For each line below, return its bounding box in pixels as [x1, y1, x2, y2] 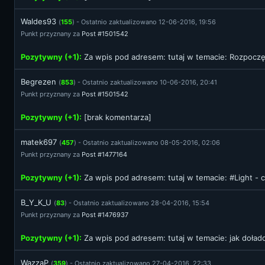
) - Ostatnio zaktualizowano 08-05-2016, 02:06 [74, 138, 220, 147]
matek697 [21, 137, 57, 147]
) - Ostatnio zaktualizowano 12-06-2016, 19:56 [72, 18, 216, 26]
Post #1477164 [82, 150, 127, 159]
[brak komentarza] [82, 112, 151, 122]
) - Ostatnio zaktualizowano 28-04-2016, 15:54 [64, 199, 209, 207]
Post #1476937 [82, 211, 128, 219]
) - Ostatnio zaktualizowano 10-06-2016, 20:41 [73, 78, 217, 86]
